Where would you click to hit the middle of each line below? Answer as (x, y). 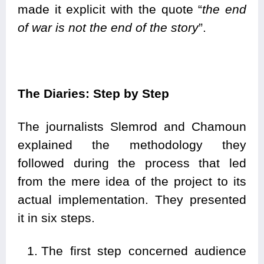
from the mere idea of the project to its (132, 181)
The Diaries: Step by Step (93, 93)
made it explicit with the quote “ (110, 9)
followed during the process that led (132, 163)
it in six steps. (56, 217)
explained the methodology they (132, 144)
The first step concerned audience (144, 250)
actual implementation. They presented (132, 199)
